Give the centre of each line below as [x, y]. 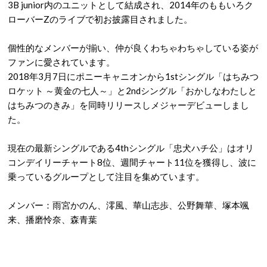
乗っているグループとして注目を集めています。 [106, 176]
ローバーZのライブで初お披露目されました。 [100, 19]
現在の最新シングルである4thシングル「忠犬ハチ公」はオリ [131, 148]
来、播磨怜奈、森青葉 [52, 219]
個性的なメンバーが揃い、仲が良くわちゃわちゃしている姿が [133, 48]
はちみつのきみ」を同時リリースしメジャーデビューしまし [128, 105]
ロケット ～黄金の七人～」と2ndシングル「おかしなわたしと [132, 91]
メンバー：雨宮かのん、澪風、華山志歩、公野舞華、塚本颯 [128, 205]
